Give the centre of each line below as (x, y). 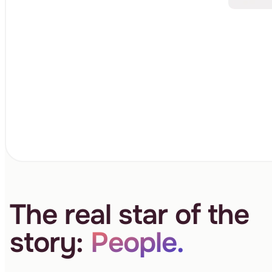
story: (50, 243)
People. (137, 243)
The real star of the (129, 215)
